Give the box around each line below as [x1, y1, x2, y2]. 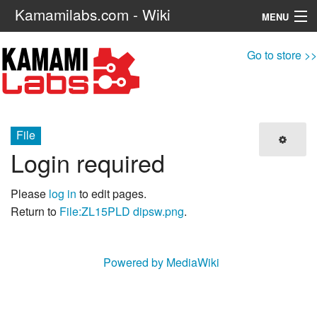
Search [137, 82, 164, 95]
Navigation [11, 41, 54, 54]
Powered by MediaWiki [103, 254, 219, 271]
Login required [11, 145, 165, 180]
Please [11, 185, 49, 202]
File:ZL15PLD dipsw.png [59, 202, 184, 219]
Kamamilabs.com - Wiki [14, 4, 171, 25]
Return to [11, 202, 59, 219]
